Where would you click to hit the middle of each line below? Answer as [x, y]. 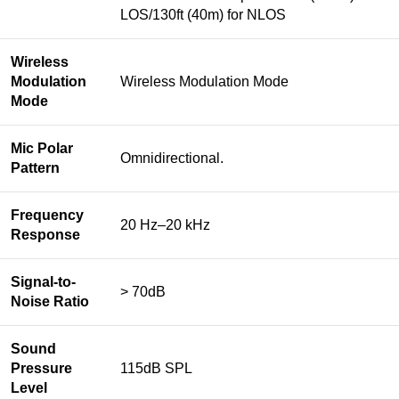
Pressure [41, 368]
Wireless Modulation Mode [204, 81]
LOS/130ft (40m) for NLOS [203, 14]
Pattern [35, 167]
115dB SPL [156, 368]
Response [45, 234]
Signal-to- [43, 281]
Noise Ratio [50, 301]
